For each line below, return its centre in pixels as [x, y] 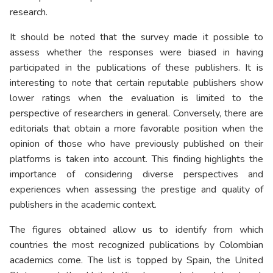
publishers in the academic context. [83, 205]
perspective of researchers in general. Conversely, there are [136, 114]
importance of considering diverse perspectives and [136, 175]
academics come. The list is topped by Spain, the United [136, 261]
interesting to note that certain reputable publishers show [136, 83]
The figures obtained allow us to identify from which [136, 230]
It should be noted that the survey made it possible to [136, 37]
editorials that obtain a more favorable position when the [136, 129]
